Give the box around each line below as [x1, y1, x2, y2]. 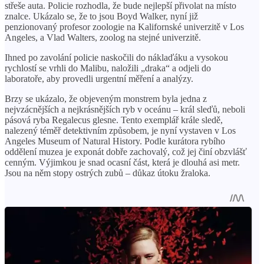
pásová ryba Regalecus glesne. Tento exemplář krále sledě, [5, 114, 223, 125]
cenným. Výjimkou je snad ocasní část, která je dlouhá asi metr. [5, 157, 240, 167]
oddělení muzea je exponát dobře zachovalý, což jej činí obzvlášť [5, 146, 247, 157]
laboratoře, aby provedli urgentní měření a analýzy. [5, 73, 193, 84]
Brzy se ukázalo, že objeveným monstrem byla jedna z [5, 93, 207, 104]
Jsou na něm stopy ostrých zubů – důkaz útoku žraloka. [5, 167, 210, 178]
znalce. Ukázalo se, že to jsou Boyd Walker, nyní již [5, 11, 198, 21]
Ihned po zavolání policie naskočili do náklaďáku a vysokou [5, 52, 228, 62]
